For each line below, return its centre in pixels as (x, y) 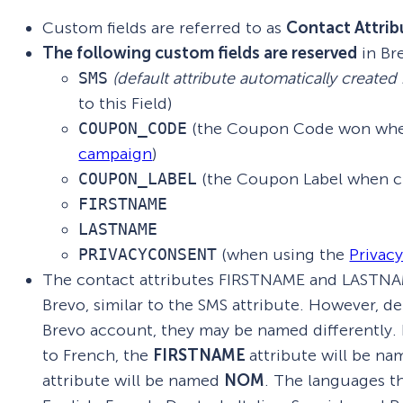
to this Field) (125, 103)
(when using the (283, 254)
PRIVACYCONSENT (148, 254)
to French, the (98, 355)
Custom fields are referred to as (165, 27)
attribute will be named (134, 380)
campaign (116, 153)
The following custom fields (153, 53)
